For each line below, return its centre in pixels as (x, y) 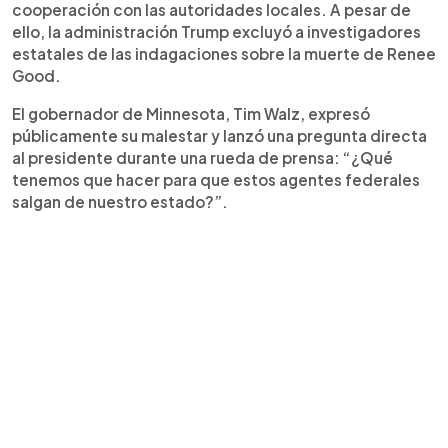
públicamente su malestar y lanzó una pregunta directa (219, 135)
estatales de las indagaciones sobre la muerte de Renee (224, 53)
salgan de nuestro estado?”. (120, 201)
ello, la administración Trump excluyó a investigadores (216, 31)
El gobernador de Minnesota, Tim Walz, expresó (191, 113)
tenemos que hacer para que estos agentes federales (216, 179)
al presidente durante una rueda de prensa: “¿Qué (202, 157)
